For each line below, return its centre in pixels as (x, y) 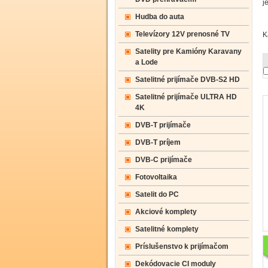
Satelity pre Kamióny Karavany (188, 51)
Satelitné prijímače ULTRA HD (186, 97)
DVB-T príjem (158, 142)
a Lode (147, 62)
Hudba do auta (160, 17)
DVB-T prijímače (163, 125)
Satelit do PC (157, 194)
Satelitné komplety (167, 229)
